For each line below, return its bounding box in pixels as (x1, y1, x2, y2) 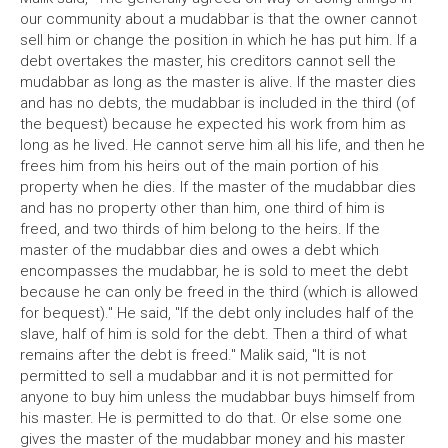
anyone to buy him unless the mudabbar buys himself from (20, 388, 415, 406)
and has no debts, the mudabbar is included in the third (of (20, 94, 415, 112)
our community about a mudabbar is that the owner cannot (20, 10, 417, 28)
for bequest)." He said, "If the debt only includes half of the (20, 304, 414, 322)
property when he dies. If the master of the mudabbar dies (20, 178, 416, 196)
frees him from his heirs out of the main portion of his (20, 157, 379, 175)
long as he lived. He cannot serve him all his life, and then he (20, 136, 425, 154)
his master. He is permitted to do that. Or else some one (20, 409, 402, 427)
